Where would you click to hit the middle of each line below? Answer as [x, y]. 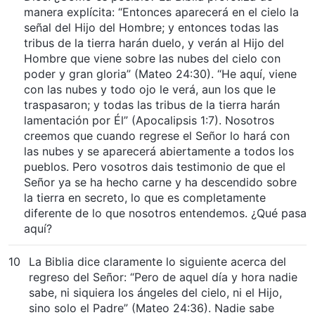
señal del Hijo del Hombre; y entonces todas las [151, 27]
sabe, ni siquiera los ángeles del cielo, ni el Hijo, [155, 292]
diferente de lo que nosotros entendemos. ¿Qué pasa [165, 213]
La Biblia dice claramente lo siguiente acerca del [157, 261]
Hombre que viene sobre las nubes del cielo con [152, 58]
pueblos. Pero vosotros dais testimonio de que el [155, 166]
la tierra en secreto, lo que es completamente [145, 197]
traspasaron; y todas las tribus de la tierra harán [152, 104]
